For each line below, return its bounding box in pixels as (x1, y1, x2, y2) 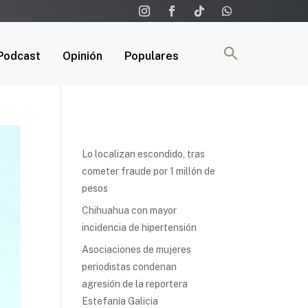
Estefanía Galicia (82, 295, 159, 307)
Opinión (63, 49, 102, 63)
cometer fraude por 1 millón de (82, 165, 216, 177)
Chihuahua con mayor (82, 204, 177, 216)
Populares (124, 49, 179, 63)
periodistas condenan (82, 261, 177, 272)
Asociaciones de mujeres (82, 243, 192, 255)
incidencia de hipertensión (82, 221, 197, 233)
